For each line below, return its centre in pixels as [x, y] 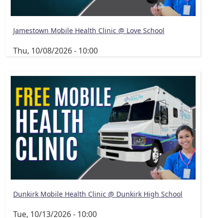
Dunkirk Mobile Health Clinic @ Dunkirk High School [98, 194]
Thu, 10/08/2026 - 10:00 [55, 50]
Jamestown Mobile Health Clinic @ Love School [89, 31]
